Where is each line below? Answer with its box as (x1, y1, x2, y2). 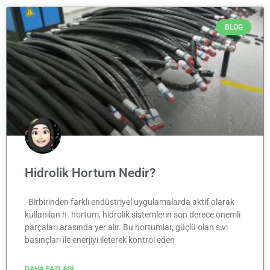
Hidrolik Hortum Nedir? (25, 165, 155, 180)
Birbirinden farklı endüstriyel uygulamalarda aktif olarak (25, 196, 234, 207)
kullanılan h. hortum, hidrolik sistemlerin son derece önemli (25, 209, 240, 219)
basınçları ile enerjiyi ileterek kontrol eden (25, 234, 175, 245)
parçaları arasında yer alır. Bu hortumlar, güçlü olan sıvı (25, 222, 228, 232)
